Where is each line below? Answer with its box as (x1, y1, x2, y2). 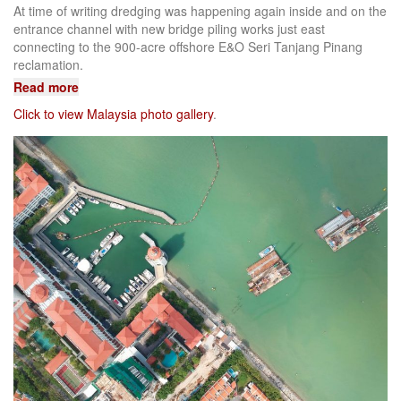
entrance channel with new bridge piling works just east (13, 20, 325, 38)
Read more (13, 78, 79, 97)
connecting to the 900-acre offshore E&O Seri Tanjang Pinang (13, 38, 363, 56)
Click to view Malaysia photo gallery (13, 105, 213, 124)
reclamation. (13, 55, 83, 74)
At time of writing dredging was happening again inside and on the (13, 2, 387, 21)
